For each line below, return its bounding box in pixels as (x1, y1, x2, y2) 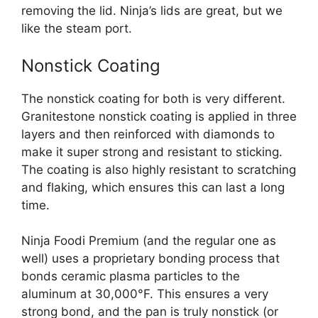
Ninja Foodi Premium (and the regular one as (21, 234, 276, 248)
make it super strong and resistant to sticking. (21, 144, 283, 159)
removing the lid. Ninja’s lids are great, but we (21, 4, 283, 18)
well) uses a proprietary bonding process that (21, 251, 280, 266)
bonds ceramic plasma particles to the (21, 269, 240, 284)
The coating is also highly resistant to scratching (21, 162, 296, 177)
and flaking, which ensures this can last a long (21, 180, 285, 194)
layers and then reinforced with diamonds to (21, 126, 275, 141)
